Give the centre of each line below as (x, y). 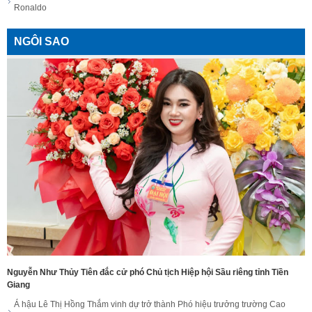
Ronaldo (30, 7)
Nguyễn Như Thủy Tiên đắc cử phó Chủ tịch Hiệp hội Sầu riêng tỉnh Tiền (148, 272)
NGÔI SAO (41, 41)
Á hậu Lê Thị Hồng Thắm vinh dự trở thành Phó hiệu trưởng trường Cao (150, 304)
